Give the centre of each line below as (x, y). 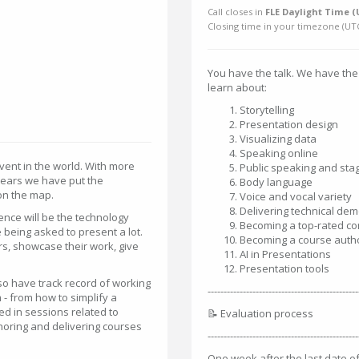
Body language (276, 182)
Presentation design (289, 124)
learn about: (237, 87)
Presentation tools (284, 268)
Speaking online (279, 153)
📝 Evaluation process (260, 313)
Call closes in (236, 12)
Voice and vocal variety (296, 196)
